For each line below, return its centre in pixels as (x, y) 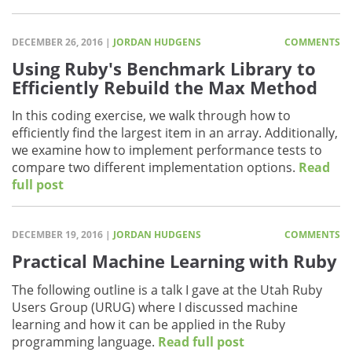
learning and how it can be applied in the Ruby (148, 324)
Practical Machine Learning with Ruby (174, 261)
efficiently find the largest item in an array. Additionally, (175, 133)
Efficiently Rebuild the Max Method (165, 87)
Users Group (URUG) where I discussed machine (155, 307)
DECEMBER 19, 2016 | (62, 235)
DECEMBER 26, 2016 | (62, 42)
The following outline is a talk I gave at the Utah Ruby (167, 290)
